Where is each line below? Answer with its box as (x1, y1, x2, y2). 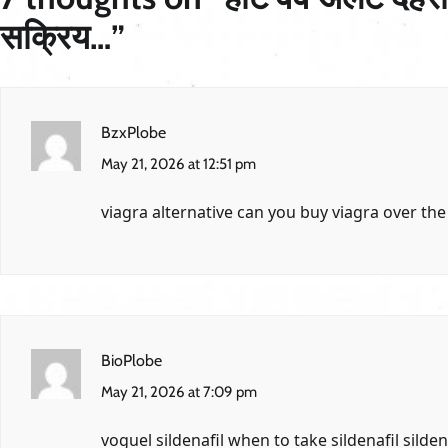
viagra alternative (101, 200, 237, 223)
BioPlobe (101, 350, 162, 370)
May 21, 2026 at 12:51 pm (101, 154, 256, 173)
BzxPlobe (101, 122, 166, 142)
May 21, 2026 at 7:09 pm (101, 382, 257, 401)
